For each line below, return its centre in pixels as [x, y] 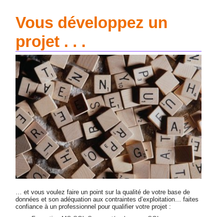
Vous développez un [92, 22]
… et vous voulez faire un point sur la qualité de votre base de [103, 192]
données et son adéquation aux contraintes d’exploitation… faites [107, 200]
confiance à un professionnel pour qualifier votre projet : [93, 207]
